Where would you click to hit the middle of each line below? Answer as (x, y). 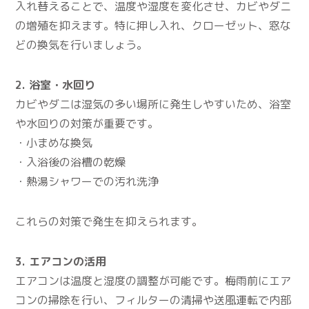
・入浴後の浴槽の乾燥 (71, 162)
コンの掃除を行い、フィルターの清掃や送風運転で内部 (153, 300)
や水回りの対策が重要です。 (87, 123)
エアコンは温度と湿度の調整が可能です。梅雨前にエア (153, 280)
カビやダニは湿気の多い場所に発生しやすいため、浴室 (153, 104)
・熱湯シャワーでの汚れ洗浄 (87, 181)
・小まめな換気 (54, 142)
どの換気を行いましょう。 (82, 44)
